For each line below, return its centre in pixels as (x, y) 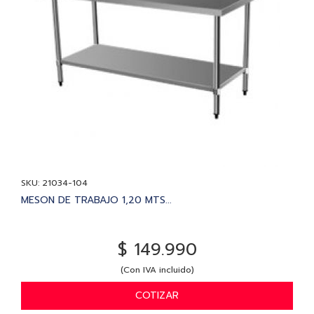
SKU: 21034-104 (54, 183)
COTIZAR (157, 295)
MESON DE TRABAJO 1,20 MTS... (96, 200)
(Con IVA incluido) (157, 269)
